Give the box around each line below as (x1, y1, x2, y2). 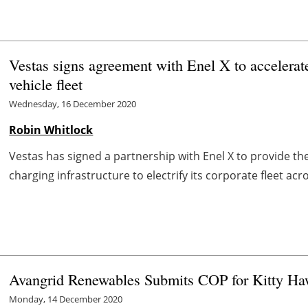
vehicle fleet (9, 73, 83, 94)
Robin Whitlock (9, 122, 93, 137)
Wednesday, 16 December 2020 (9, 97, 137, 110)
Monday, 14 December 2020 (9, 292, 123, 305)
